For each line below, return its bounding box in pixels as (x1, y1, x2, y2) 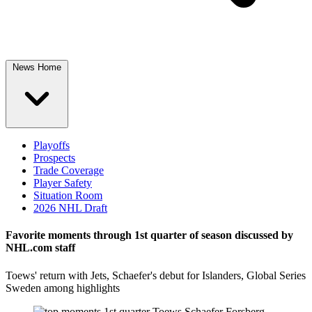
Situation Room (33, 189, 102, 201)
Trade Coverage (33, 164, 104, 176)
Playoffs (33, 139, 70, 151)
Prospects (33, 152, 75, 164)
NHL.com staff (6, 242, 75, 254)
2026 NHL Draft (33, 202, 107, 214)
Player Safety (33, 177, 92, 189)
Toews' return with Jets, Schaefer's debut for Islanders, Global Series (6, 269, 306, 281)
